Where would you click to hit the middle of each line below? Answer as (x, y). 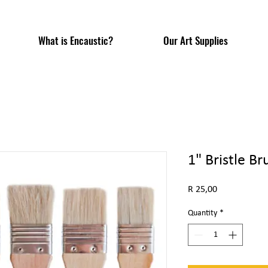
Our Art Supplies (196, 40)
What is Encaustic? (76, 40)
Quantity (202, 213)
